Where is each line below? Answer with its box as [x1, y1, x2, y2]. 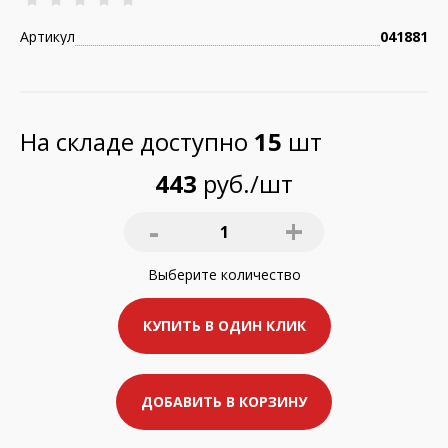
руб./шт [197, 167, 293, 200]
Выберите [147, 265, 221, 284]
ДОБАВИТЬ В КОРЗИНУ [141, 392, 307, 411]
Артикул [20, 27, 75, 46]
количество [220, 265, 301, 284]
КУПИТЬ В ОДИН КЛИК [142, 316, 306, 335]
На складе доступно [20, 125, 254, 158]
